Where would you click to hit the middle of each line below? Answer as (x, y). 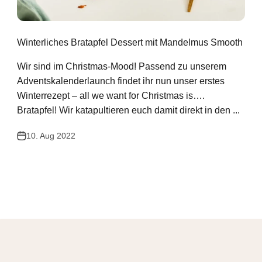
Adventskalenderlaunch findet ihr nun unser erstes (121, 81)
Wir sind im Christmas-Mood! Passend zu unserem (122, 67)
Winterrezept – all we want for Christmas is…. (111, 96)
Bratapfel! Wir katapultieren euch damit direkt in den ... (129, 111)
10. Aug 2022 (51, 136)
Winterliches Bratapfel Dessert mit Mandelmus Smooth (130, 43)
